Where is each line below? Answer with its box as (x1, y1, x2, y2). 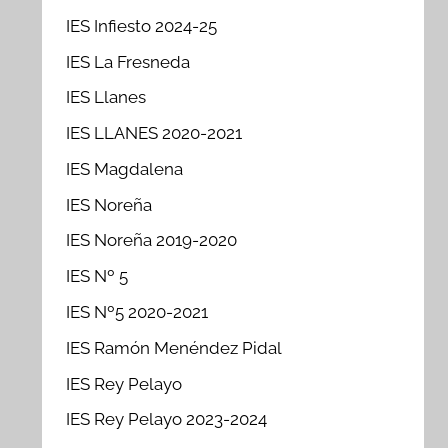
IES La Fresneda (66, 51, 191, 72)
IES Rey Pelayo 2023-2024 (66, 409, 268, 430)
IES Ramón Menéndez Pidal (66, 337, 283, 358)
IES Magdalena (66, 158, 184, 179)
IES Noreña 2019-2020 (66, 230, 238, 251)
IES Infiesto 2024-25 (66, 15, 218, 36)
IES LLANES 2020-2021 (66, 123, 243, 144)
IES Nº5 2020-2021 (66, 302, 209, 323)
